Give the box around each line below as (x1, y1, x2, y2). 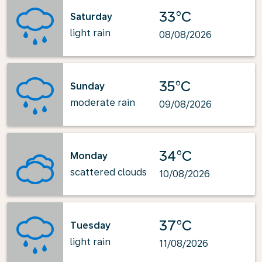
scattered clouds (70, 166, 147, 178)
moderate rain (70, 96, 135, 108)
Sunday (70, 80, 105, 92)
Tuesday (70, 219, 111, 231)
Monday (70, 150, 108, 161)
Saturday (70, 11, 112, 22)
